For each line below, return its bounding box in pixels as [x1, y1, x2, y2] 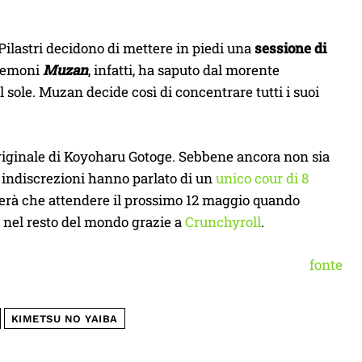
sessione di [255, 39, 326, 58]
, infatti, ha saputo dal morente [88, 61, 280, 80]
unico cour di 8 [216, 169, 309, 188]
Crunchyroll [185, 213, 261, 232]
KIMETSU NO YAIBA [11, 313, 118, 326]
